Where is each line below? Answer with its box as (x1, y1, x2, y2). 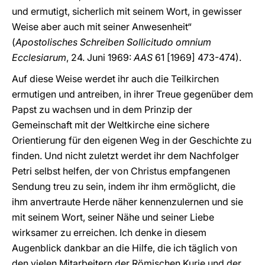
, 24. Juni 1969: (66, 51, 134, 63)
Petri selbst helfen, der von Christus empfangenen (12, 165, 230, 177)
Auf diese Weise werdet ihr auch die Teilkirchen (12, 73, 219, 85)
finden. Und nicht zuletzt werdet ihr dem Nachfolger (12, 150, 239, 161)
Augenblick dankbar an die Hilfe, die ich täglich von (12, 242, 237, 254)
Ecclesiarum (12, 51, 66, 63)
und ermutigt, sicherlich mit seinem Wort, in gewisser (12, 5, 242, 17)
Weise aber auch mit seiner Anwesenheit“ (12, 21, 192, 33)
